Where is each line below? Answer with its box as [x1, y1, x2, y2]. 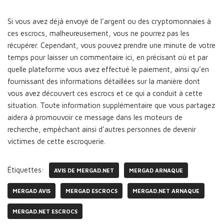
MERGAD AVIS [12, 187, 50, 194]
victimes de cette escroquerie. [7, 137, 105, 145]
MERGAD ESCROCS [65, 187, 117, 194]
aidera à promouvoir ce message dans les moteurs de [7, 113, 182, 121]
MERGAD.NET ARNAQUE [132, 187, 199, 194]
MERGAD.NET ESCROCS [12, 208, 77, 214]
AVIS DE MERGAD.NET [54, 167, 114, 173]
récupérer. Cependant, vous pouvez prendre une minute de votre [7, 41, 215, 49]
